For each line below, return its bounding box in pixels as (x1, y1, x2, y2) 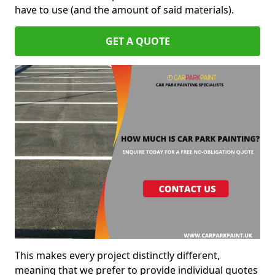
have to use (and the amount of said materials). (15, 2, 234, 17)
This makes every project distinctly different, (15, 248, 220, 262)
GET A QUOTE (105, 34, 170, 48)
